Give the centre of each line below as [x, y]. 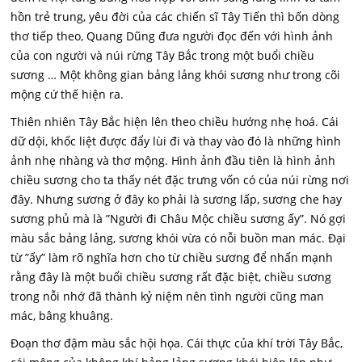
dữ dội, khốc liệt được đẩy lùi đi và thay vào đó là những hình [176, 141]
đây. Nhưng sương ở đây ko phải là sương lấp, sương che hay [177, 199]
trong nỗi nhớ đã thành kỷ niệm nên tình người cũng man [168, 296]
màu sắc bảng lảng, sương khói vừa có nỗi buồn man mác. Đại [179, 238]
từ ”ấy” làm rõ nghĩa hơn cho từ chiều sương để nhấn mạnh [172, 257]
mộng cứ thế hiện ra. [67, 94]
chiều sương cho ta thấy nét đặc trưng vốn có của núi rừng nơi [180, 180]
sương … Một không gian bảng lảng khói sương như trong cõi [176, 75]
